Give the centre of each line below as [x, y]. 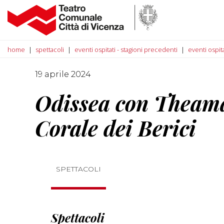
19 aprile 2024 [63, 74]
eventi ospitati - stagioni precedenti [126, 49]
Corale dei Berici [115, 128]
